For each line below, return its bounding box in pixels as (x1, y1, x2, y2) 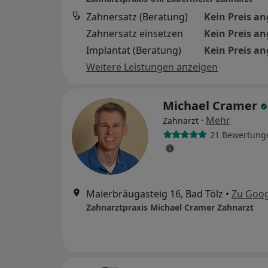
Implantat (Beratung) (86, 44, 181, 57)
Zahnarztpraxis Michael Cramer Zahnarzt (86, 202, 254, 213)
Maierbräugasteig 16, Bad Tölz (86, 187, 223, 200)
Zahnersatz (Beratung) (86, 10, 188, 23)
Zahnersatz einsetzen (86, 27, 183, 40)
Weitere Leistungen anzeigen (86, 60, 218, 74)
